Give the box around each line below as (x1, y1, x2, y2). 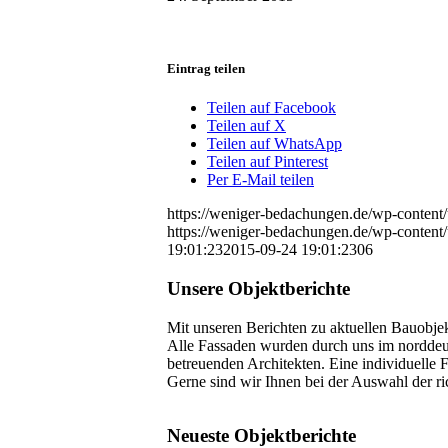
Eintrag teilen (167, 60, 245, 76)
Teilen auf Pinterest (207, 153, 328, 171)
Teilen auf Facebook (207, 99, 336, 117)
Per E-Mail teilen (207, 171, 314, 189)
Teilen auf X (207, 117, 286, 135)
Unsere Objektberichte (167, 277, 350, 299)
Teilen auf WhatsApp (207, 135, 342, 153)
